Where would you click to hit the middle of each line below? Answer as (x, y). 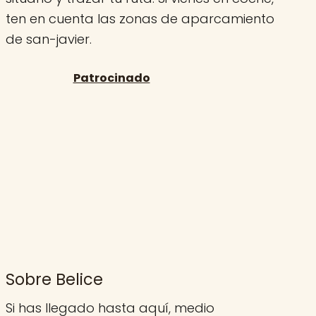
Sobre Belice (54, 279)
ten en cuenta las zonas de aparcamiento (140, 18)
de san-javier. (49, 39)
